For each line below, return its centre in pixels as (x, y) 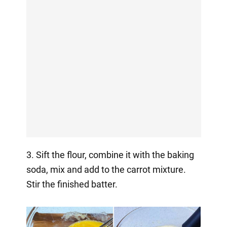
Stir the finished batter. (72, 184)
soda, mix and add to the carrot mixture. (106, 170)
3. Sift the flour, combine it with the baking (110, 155)
